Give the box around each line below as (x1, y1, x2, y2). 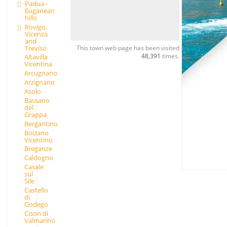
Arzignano (24, 78, 55, 87)
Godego (24, 199, 48, 209)
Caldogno (24, 153, 53, 163)
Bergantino (24, 119, 58, 128)
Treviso (24, 43, 47, 53)
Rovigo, (24, 22, 47, 31)
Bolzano (24, 128, 49, 137)
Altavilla (24, 52, 48, 62)
